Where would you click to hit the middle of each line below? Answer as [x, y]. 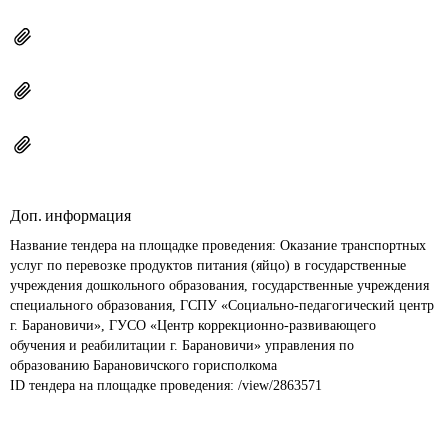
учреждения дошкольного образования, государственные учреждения [221, 285]
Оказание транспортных [355, 245]
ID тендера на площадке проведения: [124, 385]
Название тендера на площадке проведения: [145, 245]
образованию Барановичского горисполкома [143, 365]
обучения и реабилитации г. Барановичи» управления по [184, 345]
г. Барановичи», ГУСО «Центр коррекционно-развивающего [195, 325]
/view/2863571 [280, 385]
